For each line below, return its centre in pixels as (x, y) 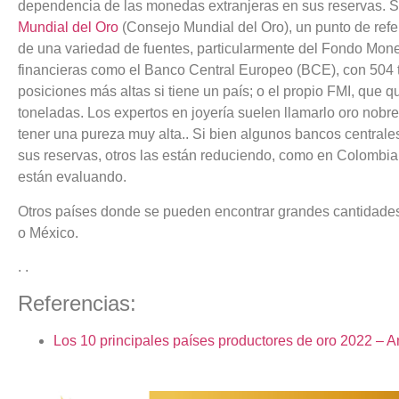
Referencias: (77, 303)
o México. (48, 232)
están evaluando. (72, 177)
